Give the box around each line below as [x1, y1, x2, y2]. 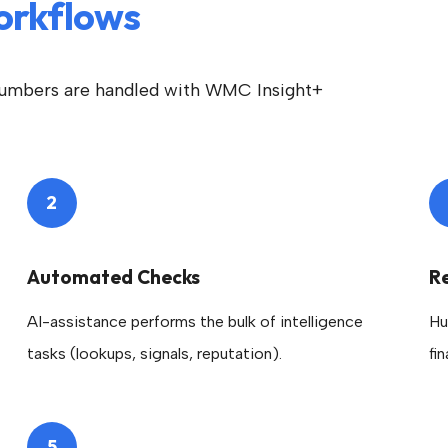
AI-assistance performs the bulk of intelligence [26, 312, 363, 331]
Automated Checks [26, 265, 200, 289]
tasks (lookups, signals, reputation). [26, 344, 282, 363]
